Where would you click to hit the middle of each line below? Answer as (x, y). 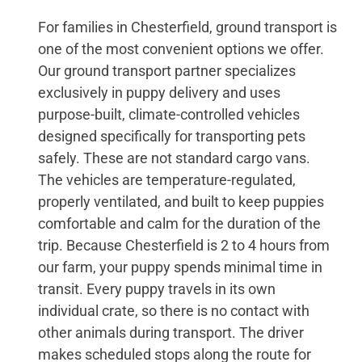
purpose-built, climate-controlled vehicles (169, 114)
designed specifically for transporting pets (172, 136)
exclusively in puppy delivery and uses (160, 92)
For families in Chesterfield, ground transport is (188, 27)
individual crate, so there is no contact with (174, 310)
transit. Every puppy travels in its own (157, 288)
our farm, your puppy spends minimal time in (181, 267)
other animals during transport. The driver (171, 332)
